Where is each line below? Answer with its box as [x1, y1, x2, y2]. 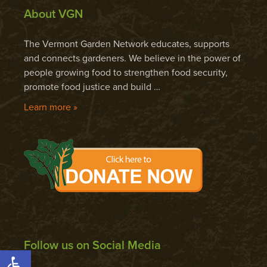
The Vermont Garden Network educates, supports [24, 38, 229, 50]
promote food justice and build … [24, 80, 160, 93]
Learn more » [24, 101, 77, 113]
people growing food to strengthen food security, [24, 66, 228, 79]
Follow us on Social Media [24, 238, 161, 253]
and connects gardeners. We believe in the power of [24, 52, 241, 64]
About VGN [24, 7, 83, 21]
